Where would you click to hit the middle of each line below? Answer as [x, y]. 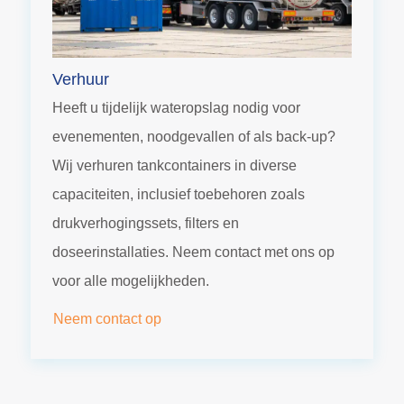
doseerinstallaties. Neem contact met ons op [193, 252]
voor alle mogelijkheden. [131, 280]
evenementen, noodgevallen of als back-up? [194, 136]
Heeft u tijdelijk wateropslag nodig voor [176, 107]
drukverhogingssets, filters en [146, 223]
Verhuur [81, 79]
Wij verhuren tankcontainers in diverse [174, 165]
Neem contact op [107, 318]
